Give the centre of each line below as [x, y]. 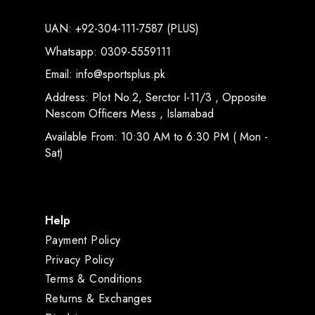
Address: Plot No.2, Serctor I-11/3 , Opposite [156, 97]
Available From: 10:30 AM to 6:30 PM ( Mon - [156, 136]
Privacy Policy [80, 259]
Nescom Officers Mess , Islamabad [129, 113]
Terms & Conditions [94, 279]
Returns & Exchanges [99, 299]
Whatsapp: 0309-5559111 [108, 51]
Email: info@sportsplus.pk [105, 75]
